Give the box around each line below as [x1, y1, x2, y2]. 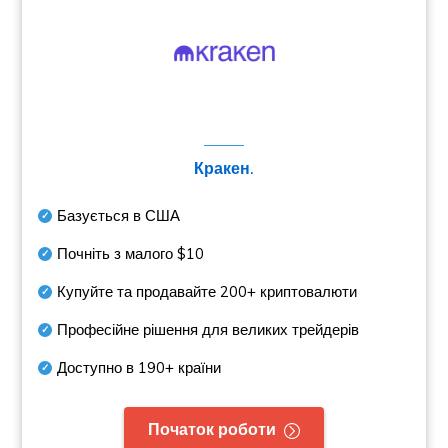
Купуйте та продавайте [57, 282, 221, 301]
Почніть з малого [57, 244, 178, 263]
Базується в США [57, 206, 181, 225]
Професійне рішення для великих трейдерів [57, 320, 360, 339]
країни [174, 358, 222, 377]
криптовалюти [256, 282, 358, 301]
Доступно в [57, 358, 139, 377]
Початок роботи [148, 419, 276, 439]
